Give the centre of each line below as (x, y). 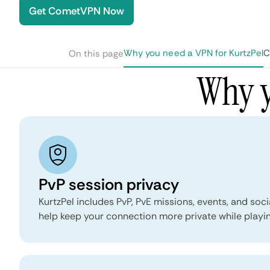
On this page (96, 54)
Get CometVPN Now (77, 11)
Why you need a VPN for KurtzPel (194, 53)
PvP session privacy (109, 184)
